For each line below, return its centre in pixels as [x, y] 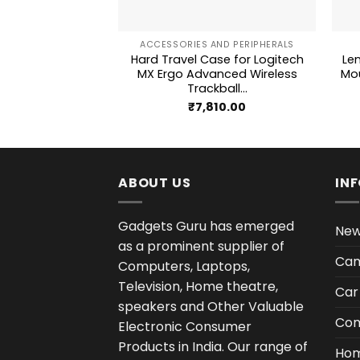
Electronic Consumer [185, 327]
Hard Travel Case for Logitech [217, 59]
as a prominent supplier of [201, 247]
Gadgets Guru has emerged [206, 227]
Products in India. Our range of [213, 347]
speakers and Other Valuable [211, 307]
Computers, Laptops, [184, 267]
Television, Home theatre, [198, 287]
